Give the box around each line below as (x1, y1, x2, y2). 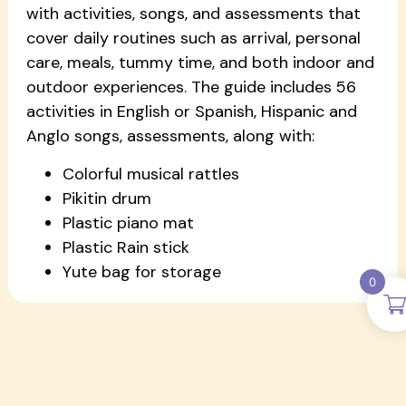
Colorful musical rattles (62, 162, 239, 185)
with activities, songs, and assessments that (25, 3, 361, 25)
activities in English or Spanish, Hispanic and (25, 101, 357, 123)
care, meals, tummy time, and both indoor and (25, 52, 374, 74)
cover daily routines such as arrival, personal (25, 27, 361, 50)
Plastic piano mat (62, 211, 194, 234)
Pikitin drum (62, 187, 151, 209)
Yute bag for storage (62, 260, 221, 283)
